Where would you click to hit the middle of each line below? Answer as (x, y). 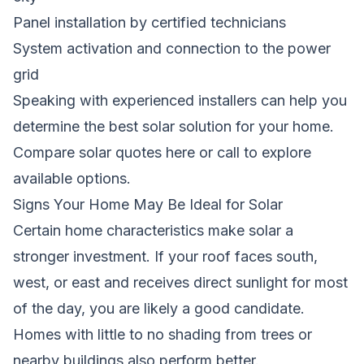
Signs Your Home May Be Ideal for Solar (148, 204)
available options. (72, 178)
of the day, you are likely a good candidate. (159, 308)
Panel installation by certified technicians (149, 22)
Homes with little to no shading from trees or (162, 334)
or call (219, 152)
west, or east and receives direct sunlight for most (180, 282)
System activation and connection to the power (172, 48)
